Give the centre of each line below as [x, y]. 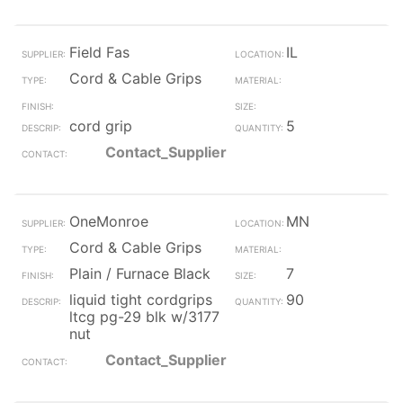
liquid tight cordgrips [141, 300]
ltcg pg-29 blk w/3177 [144, 317]
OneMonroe [109, 221]
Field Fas [99, 52]
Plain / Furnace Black [140, 273]
